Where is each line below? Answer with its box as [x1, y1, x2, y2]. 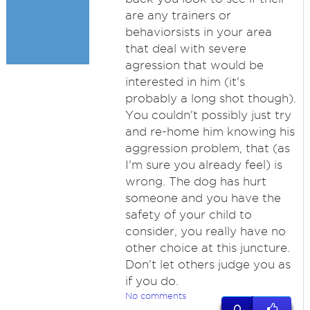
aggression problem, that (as [125, 142, 290, 154]
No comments [125, 291, 186, 300]
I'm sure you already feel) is [125, 158, 282, 171]
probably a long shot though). [125, 92, 296, 104]
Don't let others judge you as [125, 258, 291, 271]
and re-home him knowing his [125, 125, 295, 138]
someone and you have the [125, 192, 281, 204]
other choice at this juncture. [125, 241, 290, 254]
